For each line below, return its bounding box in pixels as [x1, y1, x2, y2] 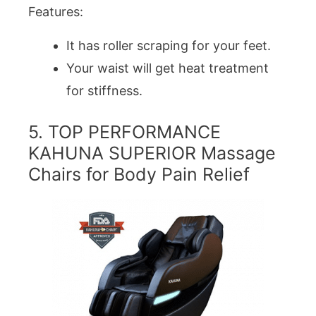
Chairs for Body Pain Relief [28, 163, 250, 185]
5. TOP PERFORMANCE [28, 121, 221, 142]
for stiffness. [66, 83, 142, 98]
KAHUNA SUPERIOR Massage [28, 142, 276, 164]
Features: [28, 4, 83, 19]
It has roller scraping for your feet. [66, 37, 271, 53]
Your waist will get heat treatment [66, 60, 269, 75]
